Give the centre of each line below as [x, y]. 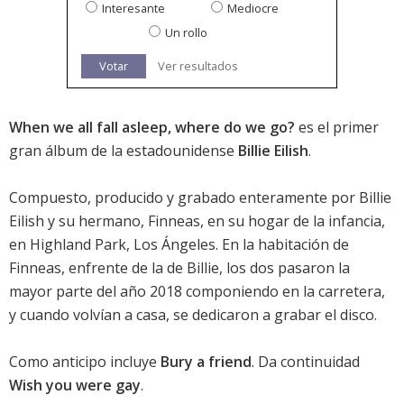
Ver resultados [198, 66]
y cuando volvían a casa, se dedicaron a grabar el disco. [193, 315]
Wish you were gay [75, 386]
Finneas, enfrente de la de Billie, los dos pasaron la [179, 268]
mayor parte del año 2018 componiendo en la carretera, [197, 292]
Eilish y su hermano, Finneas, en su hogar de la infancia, [197, 221]
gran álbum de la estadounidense [124, 151]
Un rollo [186, 33]
